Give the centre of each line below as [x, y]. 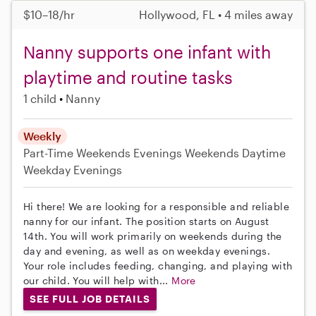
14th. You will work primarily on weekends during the [153, 236]
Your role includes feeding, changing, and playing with [158, 266]
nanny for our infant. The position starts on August [146, 221]
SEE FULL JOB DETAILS [90, 299]
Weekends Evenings [129, 153]
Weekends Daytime [235, 153]
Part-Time [50, 153]
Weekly [42, 136]
